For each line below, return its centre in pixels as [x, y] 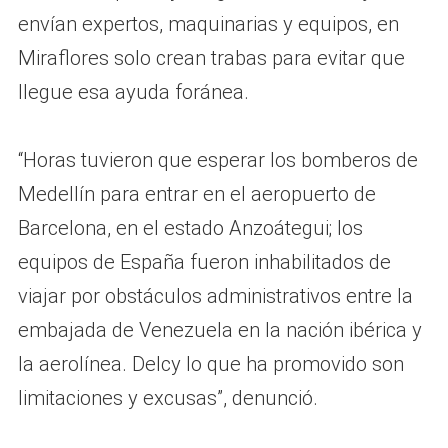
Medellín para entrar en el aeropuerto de [196, 193]
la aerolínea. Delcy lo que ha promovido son [210, 363]
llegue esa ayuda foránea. [133, 91]
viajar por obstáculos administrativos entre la [215, 295]
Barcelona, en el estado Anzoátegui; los [190, 227]
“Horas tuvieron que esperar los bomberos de [217, 159]
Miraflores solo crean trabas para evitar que [211, 57]
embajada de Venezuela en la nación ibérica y [219, 329]
